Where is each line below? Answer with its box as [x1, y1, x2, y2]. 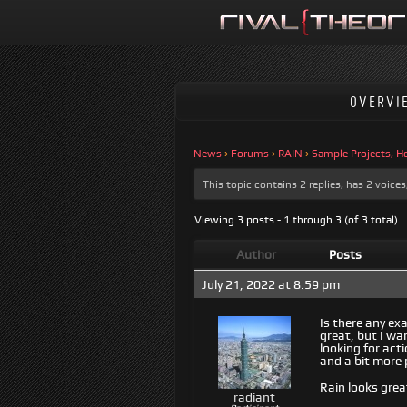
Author [236, 247, 276, 262]
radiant [233, 390, 275, 404]
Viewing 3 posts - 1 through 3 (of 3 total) [194, 213, 398, 226]
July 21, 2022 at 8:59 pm [202, 277, 340, 292]
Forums [231, 147, 269, 160]
